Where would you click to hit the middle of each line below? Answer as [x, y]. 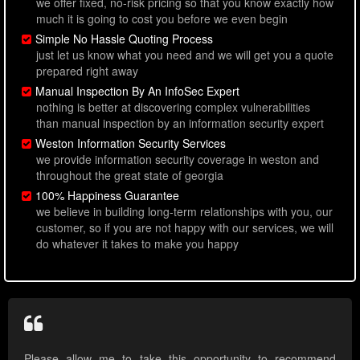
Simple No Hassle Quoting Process [124, 39]
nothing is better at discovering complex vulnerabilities [173, 107]
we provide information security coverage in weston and [178, 160]
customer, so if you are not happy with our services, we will [185, 228]
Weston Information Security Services [131, 143]
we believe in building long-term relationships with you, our [184, 212]
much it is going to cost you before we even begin [162, 19]
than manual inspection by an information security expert [180, 123]
